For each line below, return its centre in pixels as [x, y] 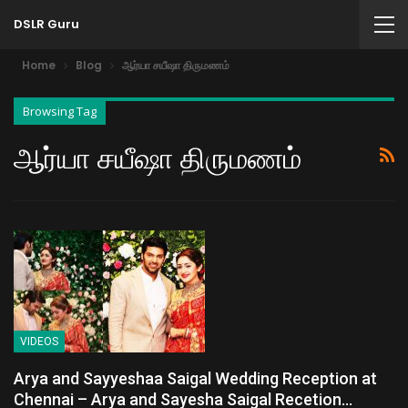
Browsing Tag [60, 111]
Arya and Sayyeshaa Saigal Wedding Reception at [195, 379]
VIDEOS [39, 342]
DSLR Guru [46, 24]
